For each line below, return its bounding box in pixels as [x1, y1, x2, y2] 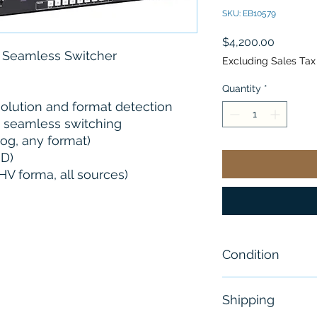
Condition [222, 247, 279, 263]
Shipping [222, 292, 275, 308]
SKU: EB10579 [222, 8, 276, 19]
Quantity [222, 83, 261, 95]
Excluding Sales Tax [222, 55, 316, 67]
